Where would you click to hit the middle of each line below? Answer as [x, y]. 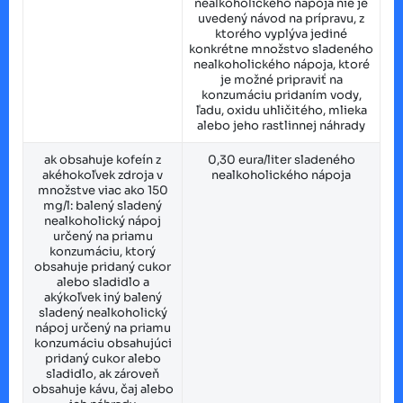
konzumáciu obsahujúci [103, 343]
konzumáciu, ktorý [103, 251]
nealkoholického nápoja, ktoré [281, 64]
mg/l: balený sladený [103, 205]
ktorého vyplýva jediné [281, 33]
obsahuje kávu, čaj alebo [103, 389]
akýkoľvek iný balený [103, 297]
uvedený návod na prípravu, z [281, 18]
